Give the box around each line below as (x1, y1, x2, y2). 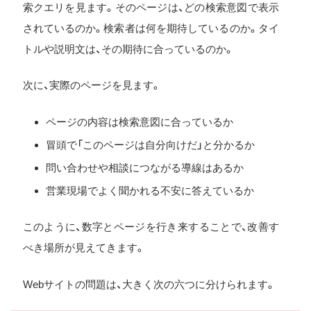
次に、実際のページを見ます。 (22, 79, 161, 92)
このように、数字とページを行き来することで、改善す (22, 221, 279, 233)
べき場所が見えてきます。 (22, 242, 145, 254)
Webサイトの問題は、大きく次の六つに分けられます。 (22, 278, 276, 290)
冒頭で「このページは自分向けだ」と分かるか (45, 138, 255, 151)
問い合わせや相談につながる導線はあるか (45, 161, 244, 174)
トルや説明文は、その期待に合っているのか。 (22, 42, 234, 55)
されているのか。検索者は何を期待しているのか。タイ (22, 22, 279, 34)
